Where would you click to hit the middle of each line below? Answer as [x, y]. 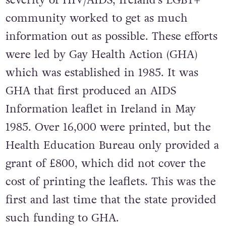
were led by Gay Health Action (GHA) [101, 54]
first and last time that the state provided [111, 200]
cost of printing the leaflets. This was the [110, 181]
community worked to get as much [96, 18]
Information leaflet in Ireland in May [100, 109]
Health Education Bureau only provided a [112, 145]
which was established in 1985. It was [102, 72]
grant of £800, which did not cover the [105, 163]
